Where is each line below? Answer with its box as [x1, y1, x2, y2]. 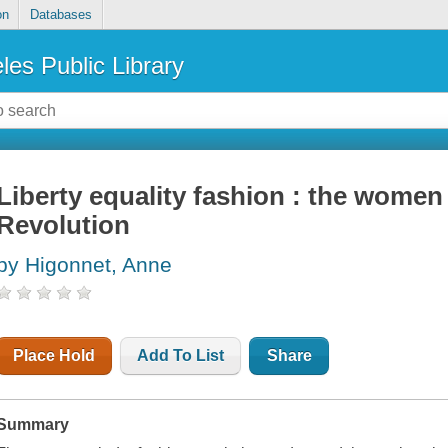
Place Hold [13, 347, 96, 365]
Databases [29, 7, 92, 23]
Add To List [137, 347, 225, 365]
